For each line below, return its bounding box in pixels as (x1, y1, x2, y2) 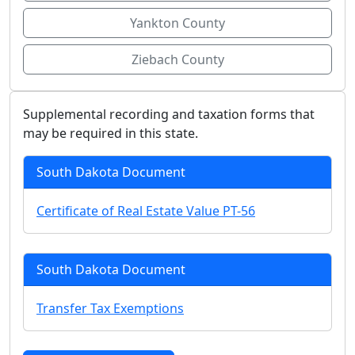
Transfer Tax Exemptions (36, 300, 184, 317)
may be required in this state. (23, 124, 198, 142)
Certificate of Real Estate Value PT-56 (36, 202, 255, 219)
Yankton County (130, 14, 225, 32)
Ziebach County (131, 51, 224, 68)
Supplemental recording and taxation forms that (23, 105, 315, 123)
